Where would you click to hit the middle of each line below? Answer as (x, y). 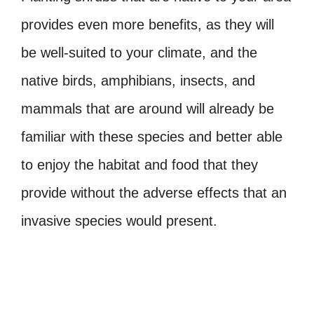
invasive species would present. (119, 221)
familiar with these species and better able (152, 137)
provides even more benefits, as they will (148, 25)
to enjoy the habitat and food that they (139, 165)
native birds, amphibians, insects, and (138, 81)
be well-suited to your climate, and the (139, 53)
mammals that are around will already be (148, 109)
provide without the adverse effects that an (154, 193)
